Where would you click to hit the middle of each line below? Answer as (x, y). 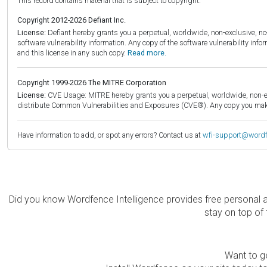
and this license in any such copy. (72, 52)
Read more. (147, 52)
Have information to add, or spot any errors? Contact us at (110, 135)
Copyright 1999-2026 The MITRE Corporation (92, 82)
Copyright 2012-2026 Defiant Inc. (72, 20)
